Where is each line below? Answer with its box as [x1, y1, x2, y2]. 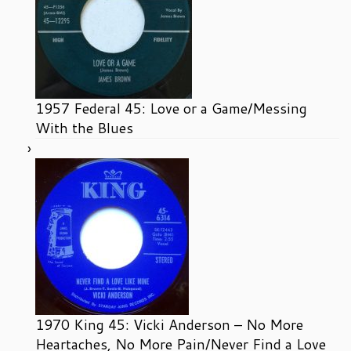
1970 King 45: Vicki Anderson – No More [35, 313, 303, 335]
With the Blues [35, 117, 133, 138]
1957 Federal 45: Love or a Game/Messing [35, 97, 307, 118]
